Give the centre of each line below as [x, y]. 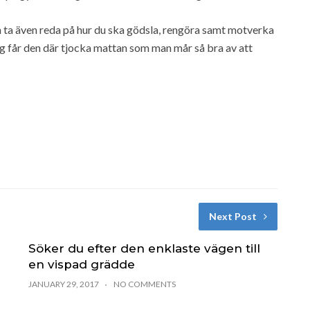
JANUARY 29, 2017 [63, 284]
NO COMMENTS [144, 284]
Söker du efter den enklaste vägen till [144, 248]
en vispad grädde [81, 264]
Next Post [232, 216]
